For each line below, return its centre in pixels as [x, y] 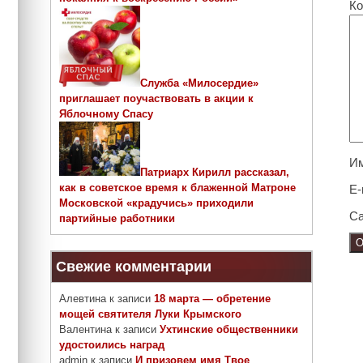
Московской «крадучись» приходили [156, 203]
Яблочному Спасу [106, 114]
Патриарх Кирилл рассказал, [215, 172]
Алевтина [83, 299]
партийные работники [117, 218]
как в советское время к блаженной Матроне [177, 188]
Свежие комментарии [134, 267]
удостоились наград [112, 345]
